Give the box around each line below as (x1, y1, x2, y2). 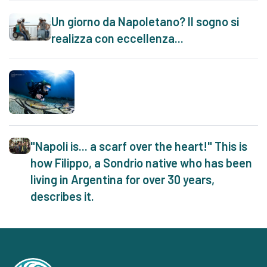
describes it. (30, 188, 95, 203)
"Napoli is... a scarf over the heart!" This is (30, 138, 248, 153)
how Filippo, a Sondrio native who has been (30, 155, 253, 170)
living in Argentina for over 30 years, (30, 172, 215, 187)
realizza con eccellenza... (51, 30, 184, 45)
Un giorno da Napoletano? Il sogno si (51, 14, 239, 29)
